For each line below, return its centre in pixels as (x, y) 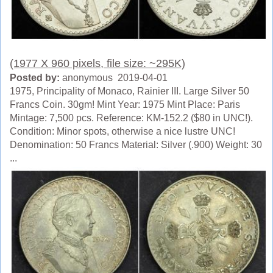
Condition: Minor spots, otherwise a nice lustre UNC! (122, 132)
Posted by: (35, 78)
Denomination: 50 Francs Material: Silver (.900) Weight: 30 (136, 145)
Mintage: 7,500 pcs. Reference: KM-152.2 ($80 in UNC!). (131, 118)
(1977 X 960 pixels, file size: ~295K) (97, 64)
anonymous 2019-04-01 (114, 78)
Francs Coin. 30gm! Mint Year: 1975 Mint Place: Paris (125, 105)
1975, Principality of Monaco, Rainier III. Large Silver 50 (129, 91)
